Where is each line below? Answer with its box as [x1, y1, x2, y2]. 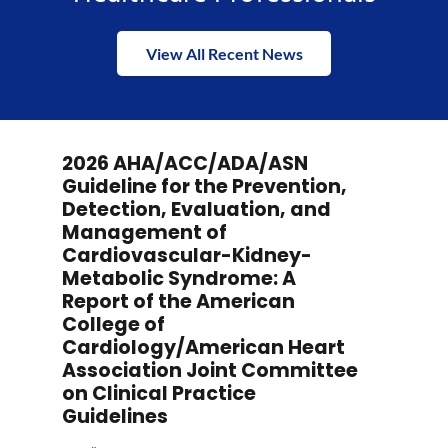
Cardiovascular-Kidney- [62, 242, 312, 269]
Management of [62, 219, 227, 246]
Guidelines [62, 403, 168, 430]
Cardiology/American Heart [62, 334, 345, 361]
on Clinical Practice [62, 380, 256, 407]
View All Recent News [145, 44, 303, 64]
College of [62, 311, 165, 338]
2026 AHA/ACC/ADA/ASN [62, 150, 308, 177]
